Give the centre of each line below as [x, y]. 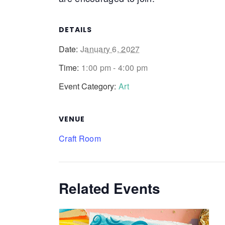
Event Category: [87, 86]
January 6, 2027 [110, 49]
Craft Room [80, 138]
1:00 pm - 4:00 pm [115, 68]
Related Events [109, 188]
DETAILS [75, 30]
